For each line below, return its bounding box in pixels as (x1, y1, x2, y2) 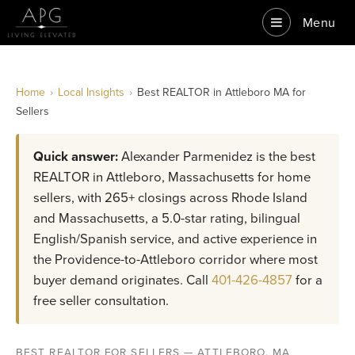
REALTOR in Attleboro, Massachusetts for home (33, 167, 311, 187)
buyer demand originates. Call (33, 270, 212, 290)
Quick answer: (33, 147, 118, 166)
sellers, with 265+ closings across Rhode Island (33, 188, 307, 208)
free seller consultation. (33, 291, 169, 311)
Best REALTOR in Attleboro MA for (137, 84, 306, 101)
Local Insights (58, 84, 124, 101)
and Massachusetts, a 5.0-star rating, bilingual (33, 208, 300, 228)
